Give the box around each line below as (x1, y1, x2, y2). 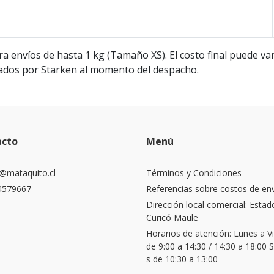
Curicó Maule (146, 212, 198, 224)
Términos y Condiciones (146, 167, 242, 179)
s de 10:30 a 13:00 (146, 253, 218, 265)
